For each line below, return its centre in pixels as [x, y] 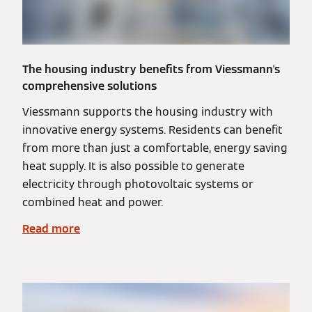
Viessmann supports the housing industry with [148, 112]
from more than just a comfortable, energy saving [155, 148]
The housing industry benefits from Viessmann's [151, 69]
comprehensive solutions [89, 86]
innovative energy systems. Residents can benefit [153, 130]
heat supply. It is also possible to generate [133, 166]
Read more [51, 229]
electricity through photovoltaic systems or [138, 184]
